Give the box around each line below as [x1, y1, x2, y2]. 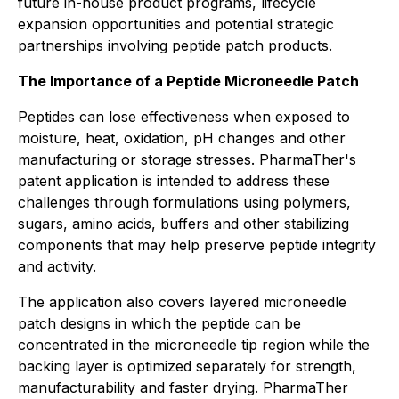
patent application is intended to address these [18, 172, 330, 190]
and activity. [18, 257, 96, 275]
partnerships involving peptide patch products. [18, 37, 332, 54]
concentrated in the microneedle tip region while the [18, 336, 370, 354]
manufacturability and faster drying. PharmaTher [18, 379, 348, 396]
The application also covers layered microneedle [18, 293, 346, 311]
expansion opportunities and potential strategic [18, 15, 334, 33]
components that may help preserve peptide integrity [18, 236, 376, 254]
